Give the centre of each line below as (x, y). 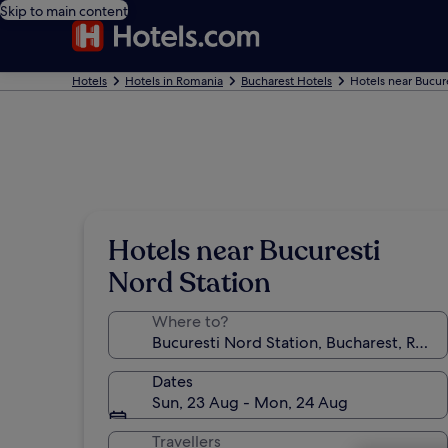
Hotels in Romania (174, 81)
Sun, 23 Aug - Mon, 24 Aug (250, 402)
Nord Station (189, 283)
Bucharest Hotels (286, 81)
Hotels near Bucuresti (244, 251)
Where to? (190, 321)
